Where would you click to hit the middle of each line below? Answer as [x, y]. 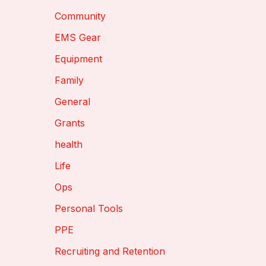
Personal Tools [89, 208]
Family [69, 80]
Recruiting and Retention [110, 251]
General [72, 101]
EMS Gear [78, 37]
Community [80, 16]
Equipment [78, 58]
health [69, 144]
